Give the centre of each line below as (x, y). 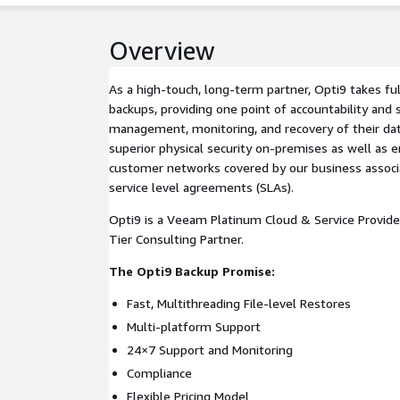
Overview (162, 50)
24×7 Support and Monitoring (210, 350)
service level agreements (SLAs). (201, 187)
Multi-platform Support (194, 326)
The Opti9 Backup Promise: (192, 271)
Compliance (159, 373)
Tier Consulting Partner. (176, 239)
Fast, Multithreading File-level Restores (239, 303)
